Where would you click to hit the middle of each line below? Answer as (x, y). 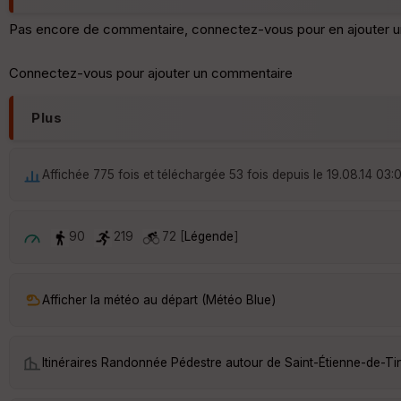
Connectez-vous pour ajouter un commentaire (151, 73)
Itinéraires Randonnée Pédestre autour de (163, 362)
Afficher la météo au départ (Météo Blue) (159, 299)
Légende (209, 237)
